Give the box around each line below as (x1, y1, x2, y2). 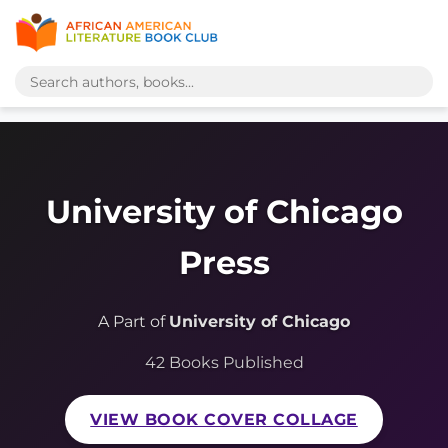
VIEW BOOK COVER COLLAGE (90, 410, 358, 430)
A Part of (98, 312, 169, 332)
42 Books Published (144, 353, 304, 373)
